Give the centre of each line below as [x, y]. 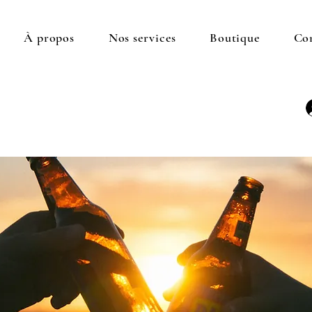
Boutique [235, 38]
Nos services [142, 38]
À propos [49, 38]
